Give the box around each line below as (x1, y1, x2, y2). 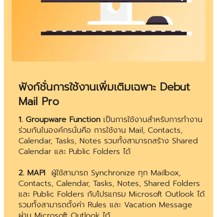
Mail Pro (18, 93, 59, 110)
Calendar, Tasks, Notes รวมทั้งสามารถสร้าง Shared (18, 135, 198, 147)
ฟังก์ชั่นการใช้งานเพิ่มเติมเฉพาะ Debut (18, 79, 190, 95)
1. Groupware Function (18, 114, 100, 126)
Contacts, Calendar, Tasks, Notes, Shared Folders (18, 178, 200, 190)
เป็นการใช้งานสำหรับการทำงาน (100, 114, 202, 126)
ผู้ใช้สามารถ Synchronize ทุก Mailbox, (46, 167, 181, 179)
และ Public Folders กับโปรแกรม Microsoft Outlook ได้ (18, 188, 205, 201)
